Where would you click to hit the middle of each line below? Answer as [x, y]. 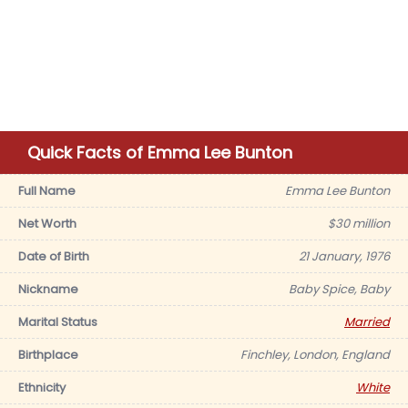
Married [367, 322]
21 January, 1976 [344, 256]
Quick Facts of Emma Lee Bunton [160, 153]
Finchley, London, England [315, 355]
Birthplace [48, 355]
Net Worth [47, 224]
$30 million [359, 224]
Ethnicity [42, 388]
